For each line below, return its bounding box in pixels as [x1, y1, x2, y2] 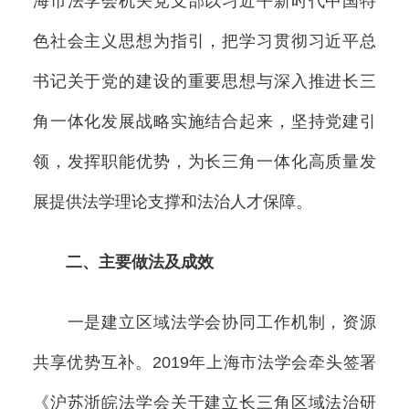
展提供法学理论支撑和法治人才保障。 [32, 192, 312, 211]
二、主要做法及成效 [32, 252, 214, 271]
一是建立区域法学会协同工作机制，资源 [32, 313, 377, 332]
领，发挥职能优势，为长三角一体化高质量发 [32, 152, 377, 171]
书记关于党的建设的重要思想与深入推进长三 [32, 71, 377, 90]
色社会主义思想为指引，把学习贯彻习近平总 [32, 31, 377, 50]
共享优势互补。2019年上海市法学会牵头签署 [32, 353, 377, 372]
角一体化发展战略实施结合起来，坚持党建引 [32, 111, 377, 131]
